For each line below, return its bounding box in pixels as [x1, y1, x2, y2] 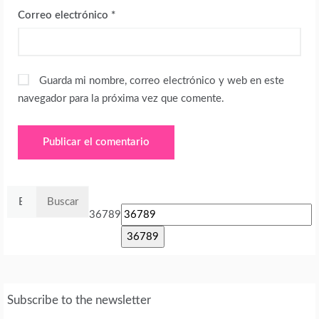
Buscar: [6, 189, 41, 200]
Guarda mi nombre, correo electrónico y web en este [39, 75, 284, 87]
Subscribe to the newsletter [7, 294, 151, 307]
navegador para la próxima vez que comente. [18, 93, 224, 105]
